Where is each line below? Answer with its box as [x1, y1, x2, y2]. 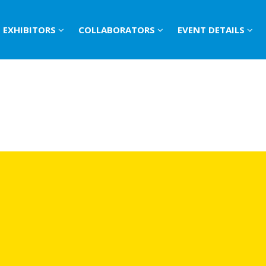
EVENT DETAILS [178, 23, 247, 36]
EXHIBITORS [3, 23, 58, 36]
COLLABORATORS [78, 23, 157, 36]
